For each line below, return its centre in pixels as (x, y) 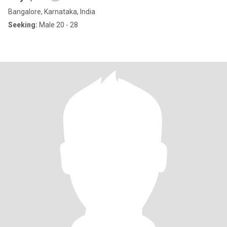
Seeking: (23, 25)
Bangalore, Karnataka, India (52, 12)
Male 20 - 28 (58, 25)
